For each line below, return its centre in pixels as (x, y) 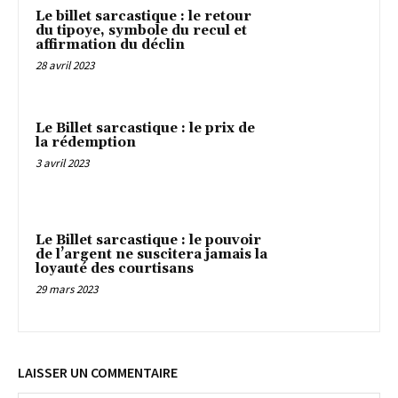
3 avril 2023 (62, 163)
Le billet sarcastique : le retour (143, 17)
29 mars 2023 (67, 289)
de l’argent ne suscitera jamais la (151, 254)
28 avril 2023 (65, 66)
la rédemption (86, 142)
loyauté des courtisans (115, 268)
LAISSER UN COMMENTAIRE (98, 373)
